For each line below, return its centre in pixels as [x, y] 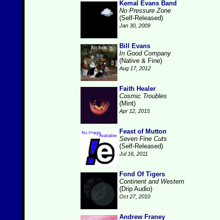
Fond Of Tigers [142, 174]
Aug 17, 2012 [135, 68]
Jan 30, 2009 [135, 26]
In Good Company [145, 53]
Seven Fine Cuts [143, 139]
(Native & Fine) [141, 61]
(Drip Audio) [136, 189]
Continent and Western [152, 181]
